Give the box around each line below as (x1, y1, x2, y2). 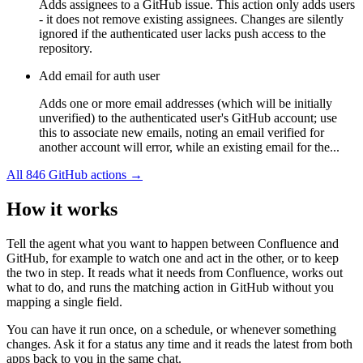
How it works (6, 199, 117, 220)
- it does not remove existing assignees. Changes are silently (39, 12, 344, 27)
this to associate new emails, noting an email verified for (39, 126, 324, 140)
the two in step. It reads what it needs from (6, 266, 226, 280)
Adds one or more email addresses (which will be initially (39, 96, 332, 111)
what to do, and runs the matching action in (6, 280, 230, 295)
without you (269, 280, 334, 295)
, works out (285, 266, 343, 280)
